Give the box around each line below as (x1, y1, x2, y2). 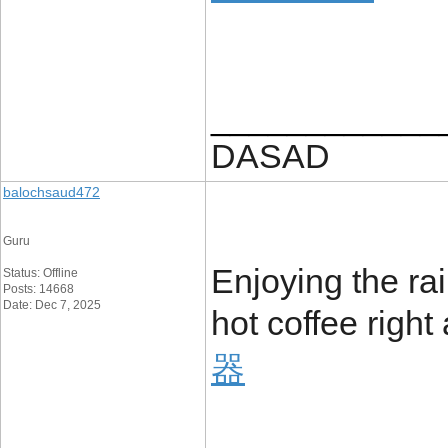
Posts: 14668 (3, 282, 74, 296)
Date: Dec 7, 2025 (3, 298, 101, 312)
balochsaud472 (3, 184, 100, 200)
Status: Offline (3, 266, 78, 280)
